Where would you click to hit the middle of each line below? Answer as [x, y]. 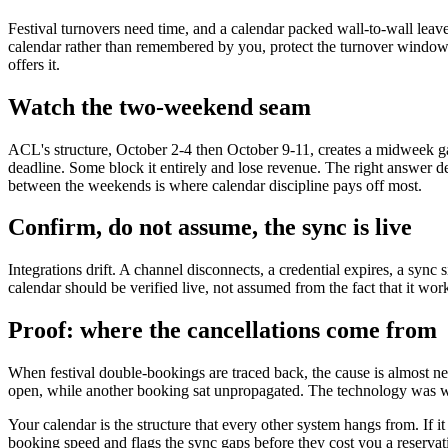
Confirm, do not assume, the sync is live [210, 227]
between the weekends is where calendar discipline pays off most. [215, 185]
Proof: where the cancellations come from [222, 330]
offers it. [34, 64]
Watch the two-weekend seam [159, 106]
